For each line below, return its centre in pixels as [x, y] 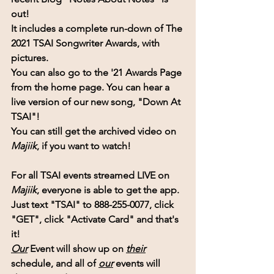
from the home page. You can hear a [91, 87]
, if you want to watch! [84, 146]
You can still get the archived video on [95, 131]
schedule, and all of [55, 263]
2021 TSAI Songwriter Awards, [75, 43]
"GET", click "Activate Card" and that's [96, 219]
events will [138, 263]
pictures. [30, 57]
